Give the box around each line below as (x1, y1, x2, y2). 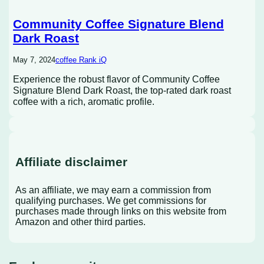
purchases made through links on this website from (15, 206, 226, 216)
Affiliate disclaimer (15, 154, 127, 169)
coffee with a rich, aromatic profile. (13, 95, 155, 107)
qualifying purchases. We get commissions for (15, 195, 206, 206)
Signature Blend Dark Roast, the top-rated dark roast (13, 84, 232, 95)
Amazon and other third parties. (15, 216, 146, 227)
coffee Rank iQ (55, 55, 107, 64)
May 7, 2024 (13, 55, 56, 64)
